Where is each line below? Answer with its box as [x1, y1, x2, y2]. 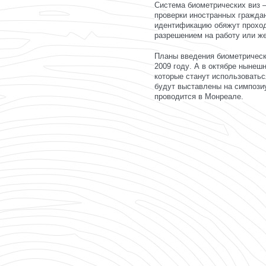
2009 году [154, 62, 189, 71]
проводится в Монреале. [154, 92, 243, 101]
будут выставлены [154, 82, 221, 91]
